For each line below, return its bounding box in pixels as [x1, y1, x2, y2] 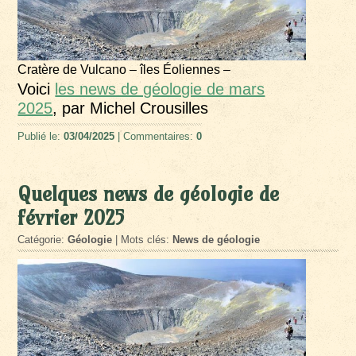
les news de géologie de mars [55, 80, 265, 99]
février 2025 [17, 205, 125, 231]
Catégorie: [17, 234, 68, 246]
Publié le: [17, 130, 64, 143]
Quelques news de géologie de [17, 181, 280, 207]
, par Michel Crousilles [52, 99, 209, 118]
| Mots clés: [112, 234, 173, 246]
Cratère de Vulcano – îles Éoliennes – [17, 63, 231, 77]
